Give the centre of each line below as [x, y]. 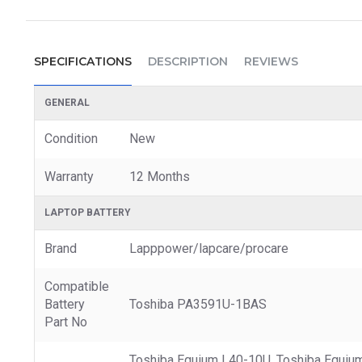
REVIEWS [271, 61]
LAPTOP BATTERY [88, 212]
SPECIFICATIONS [83, 61]
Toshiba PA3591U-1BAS [198, 304]
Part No [66, 322]
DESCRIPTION [188, 61]
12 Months [160, 176]
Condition [71, 138]
